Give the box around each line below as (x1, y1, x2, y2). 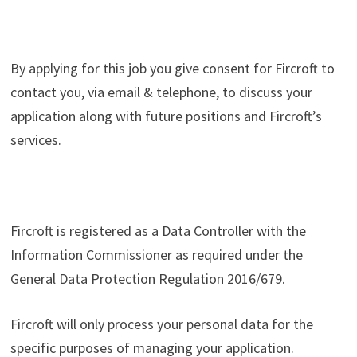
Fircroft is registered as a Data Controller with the (10, 222, 306, 240)
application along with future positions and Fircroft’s (10, 107, 322, 125)
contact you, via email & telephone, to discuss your (10, 83, 312, 101)
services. (10, 131, 61, 149)
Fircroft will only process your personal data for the (10, 315, 313, 333)
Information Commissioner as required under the (10, 245, 303, 264)
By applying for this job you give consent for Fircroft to (10, 59, 335, 77)
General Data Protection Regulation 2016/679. (10, 269, 285, 288)
